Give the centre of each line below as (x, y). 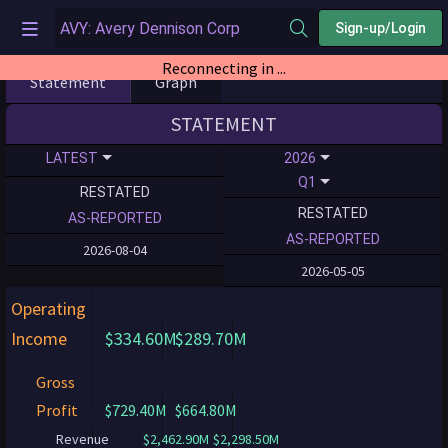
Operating (48, 308)
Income (39, 338)
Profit (57, 410)
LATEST (72, 158)
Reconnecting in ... (224, 67)
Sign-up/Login (380, 27)
